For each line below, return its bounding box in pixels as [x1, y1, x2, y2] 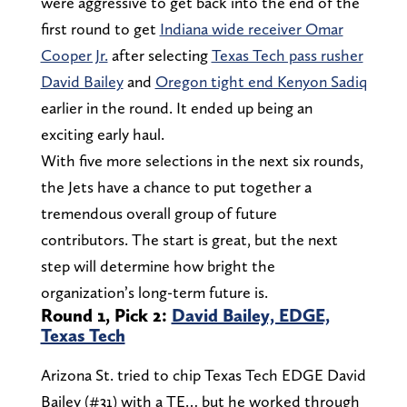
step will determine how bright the [40, 256, 275, 276]
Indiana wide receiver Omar [159, 19, 343, 39]
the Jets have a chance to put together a [40, 177, 312, 197]
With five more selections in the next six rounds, [40, 151, 363, 171]
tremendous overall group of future [40, 203, 277, 223]
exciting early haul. [40, 124, 164, 144]
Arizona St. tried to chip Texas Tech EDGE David [40, 365, 366, 385]
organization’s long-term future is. [40, 283, 268, 303]
